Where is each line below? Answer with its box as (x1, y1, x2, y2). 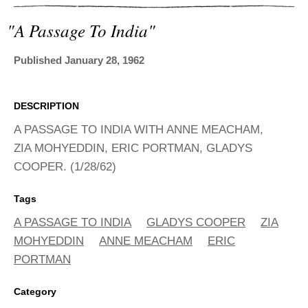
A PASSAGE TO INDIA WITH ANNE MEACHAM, (14, 123, 263, 137)
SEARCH (16, 12, 67, 25)
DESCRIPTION (14, 100, 79, 112)
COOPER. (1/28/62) (14, 160, 116, 174)
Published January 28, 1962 (14, 54, 144, 67)
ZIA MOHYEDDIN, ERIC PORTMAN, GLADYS (14, 142, 252, 155)
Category (14, 286, 56, 298)
